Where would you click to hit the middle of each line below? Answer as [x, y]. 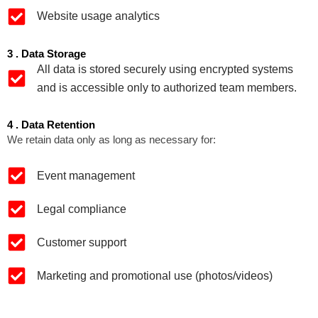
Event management [86, 175]
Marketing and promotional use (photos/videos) [154, 275]
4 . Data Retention [51, 125]
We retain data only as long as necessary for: [111, 139]
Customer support [81, 242]
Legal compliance [81, 209]
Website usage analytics [98, 16]
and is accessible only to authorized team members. [166, 87]
